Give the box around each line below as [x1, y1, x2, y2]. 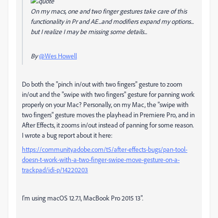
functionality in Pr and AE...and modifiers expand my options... [31, 17, 194, 25]
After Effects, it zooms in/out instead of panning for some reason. [22, 121, 194, 129]
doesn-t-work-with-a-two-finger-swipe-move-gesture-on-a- [22, 155, 180, 163]
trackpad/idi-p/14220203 [22, 165, 88, 174]
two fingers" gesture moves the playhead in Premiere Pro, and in [22, 110, 195, 119]
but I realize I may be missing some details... [31, 27, 147, 36]
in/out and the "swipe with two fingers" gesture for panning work [22, 90, 195, 98]
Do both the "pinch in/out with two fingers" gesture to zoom [22, 80, 182, 88]
